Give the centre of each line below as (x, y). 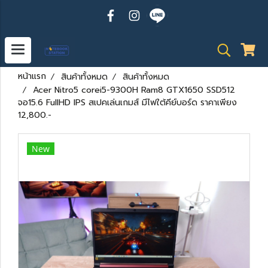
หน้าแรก (32, 76)
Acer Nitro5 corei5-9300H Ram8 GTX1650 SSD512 (134, 90)
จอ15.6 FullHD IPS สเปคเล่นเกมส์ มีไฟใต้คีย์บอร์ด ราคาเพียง (127, 103)
